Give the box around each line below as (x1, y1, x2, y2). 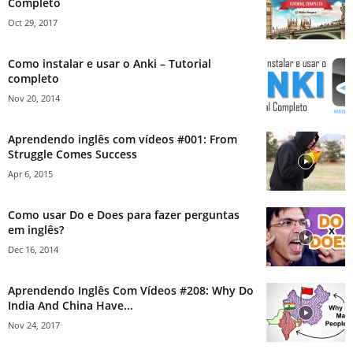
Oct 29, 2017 (8, 17, 58, 29)
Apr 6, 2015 (8, 168, 53, 180)
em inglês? (8, 222, 64, 238)
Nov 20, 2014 (8, 92, 60, 105)
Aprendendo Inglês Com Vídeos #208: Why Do (8, 283, 254, 299)
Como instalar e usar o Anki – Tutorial (8, 56, 211, 72)
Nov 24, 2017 (8, 319, 60, 332)
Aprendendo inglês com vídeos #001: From (8, 132, 237, 147)
